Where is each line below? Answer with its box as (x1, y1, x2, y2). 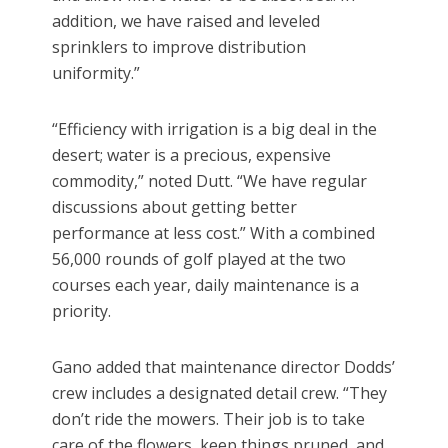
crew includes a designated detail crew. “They (52, 382, 388, 405)
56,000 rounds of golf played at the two (52, 248, 347, 271)
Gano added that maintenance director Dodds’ (52, 356, 396, 379)
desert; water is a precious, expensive (52, 144, 332, 167)
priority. (52, 300, 112, 323)
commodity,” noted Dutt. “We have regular (52, 170, 368, 193)
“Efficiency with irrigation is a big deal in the (52, 118, 378, 141)
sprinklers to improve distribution (52, 36, 307, 59)
